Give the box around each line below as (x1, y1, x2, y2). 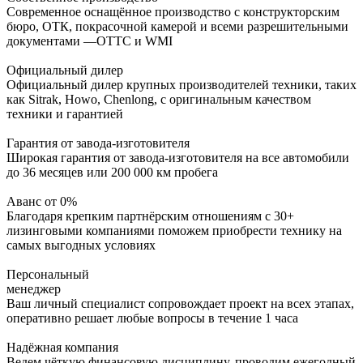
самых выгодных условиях (6, 238, 156, 253)
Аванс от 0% (6, 194, 77, 209)
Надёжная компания (6, 340, 118, 355)
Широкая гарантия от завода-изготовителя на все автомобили (6, 151, 349, 165)
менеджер (6, 282, 61, 297)
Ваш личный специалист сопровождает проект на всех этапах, (6, 297, 354, 311)
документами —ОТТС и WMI (6, 34, 173, 49)
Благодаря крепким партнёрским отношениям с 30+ (6, 209, 294, 224)
